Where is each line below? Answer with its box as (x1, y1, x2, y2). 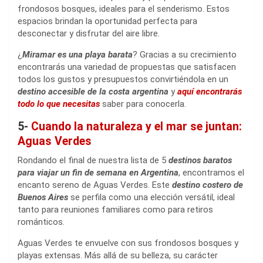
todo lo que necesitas (18, 98, 100, 109)
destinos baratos (168, 154, 232, 166)
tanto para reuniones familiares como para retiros (18, 204, 213, 215)
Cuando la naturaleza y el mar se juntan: (31, 119, 242, 133)
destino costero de (172, 179, 243, 190)
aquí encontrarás (177, 86, 242, 97)
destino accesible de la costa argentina (18, 86, 168, 97)
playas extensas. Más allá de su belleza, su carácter (18, 249, 218, 261)
